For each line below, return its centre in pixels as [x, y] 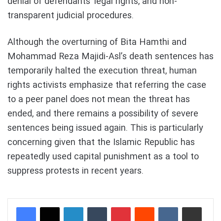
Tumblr [118, 206]
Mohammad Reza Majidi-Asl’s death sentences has [110, 56]
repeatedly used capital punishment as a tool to [103, 157]
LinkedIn [96, 206]
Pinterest [145, 206]
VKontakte [194, 206]
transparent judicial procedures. [71, 16]
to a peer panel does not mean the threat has [99, 99]
